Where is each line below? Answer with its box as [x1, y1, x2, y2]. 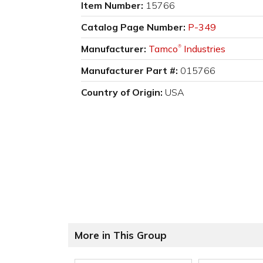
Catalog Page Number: [81, 21, 186, 33]
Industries [181, 43, 225, 55]
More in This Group [75, 229, 167, 242]
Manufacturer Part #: [81, 65, 178, 77]
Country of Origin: [81, 86, 163, 99]
